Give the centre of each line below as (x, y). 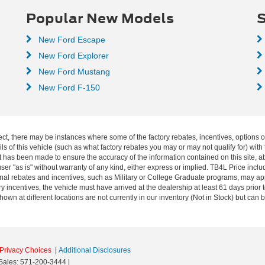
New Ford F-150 (68, 87)
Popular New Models (100, 18)
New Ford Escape (71, 39)
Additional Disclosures (95, 250)
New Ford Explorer (72, 55)
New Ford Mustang (73, 71)
